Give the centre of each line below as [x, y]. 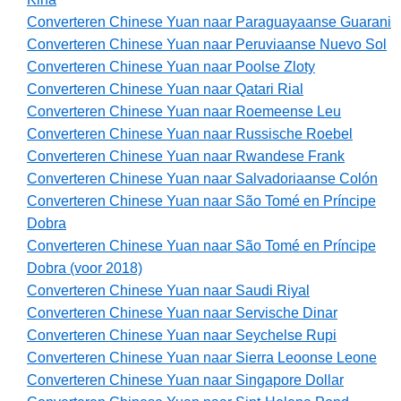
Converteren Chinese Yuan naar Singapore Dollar [185, 380]
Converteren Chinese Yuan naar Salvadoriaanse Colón [202, 179]
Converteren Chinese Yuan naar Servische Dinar [182, 313]
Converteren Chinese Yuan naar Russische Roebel [190, 134]
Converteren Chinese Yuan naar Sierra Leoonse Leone [202, 358]
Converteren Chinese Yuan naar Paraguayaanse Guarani [209, 22]
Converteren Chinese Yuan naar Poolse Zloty [171, 67]
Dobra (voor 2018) [85, 269]
